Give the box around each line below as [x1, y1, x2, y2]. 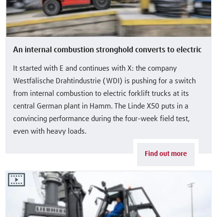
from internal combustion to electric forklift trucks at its [13, 90, 189, 98]
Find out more [145, 150, 187, 157]
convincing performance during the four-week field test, [13, 115, 190, 123]
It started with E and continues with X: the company [13, 65, 177, 73]
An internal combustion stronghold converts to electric [13, 46, 202, 54]
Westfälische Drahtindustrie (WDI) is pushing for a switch [13, 77, 196, 85]
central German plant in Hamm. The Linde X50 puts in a [13, 103, 189, 110]
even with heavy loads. [13, 128, 87, 136]
